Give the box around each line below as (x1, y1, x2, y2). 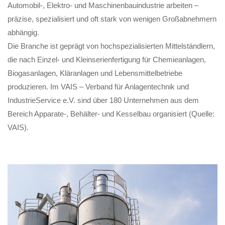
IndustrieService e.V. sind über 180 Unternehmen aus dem (8, 96, 199, 104)
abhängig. (8, 28, 39, 37)
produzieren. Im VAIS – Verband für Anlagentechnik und (8, 82, 189, 91)
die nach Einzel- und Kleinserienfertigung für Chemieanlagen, (8, 55, 206, 64)
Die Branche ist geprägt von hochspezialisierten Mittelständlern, (8, 42, 215, 50)
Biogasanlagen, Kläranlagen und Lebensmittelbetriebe (8, 69, 182, 77)
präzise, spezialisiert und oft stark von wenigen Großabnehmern (8, 15, 216, 23)
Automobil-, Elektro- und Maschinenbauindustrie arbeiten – (8, 1, 198, 10)
